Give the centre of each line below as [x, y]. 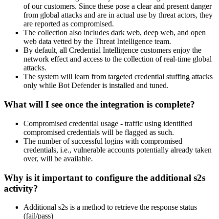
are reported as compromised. [69, 24]
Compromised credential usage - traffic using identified [108, 123]
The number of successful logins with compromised [103, 141]
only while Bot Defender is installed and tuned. [96, 86]
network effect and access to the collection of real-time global [118, 59]
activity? [21, 188]
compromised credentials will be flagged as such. [99, 132]
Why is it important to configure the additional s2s [105, 177]
